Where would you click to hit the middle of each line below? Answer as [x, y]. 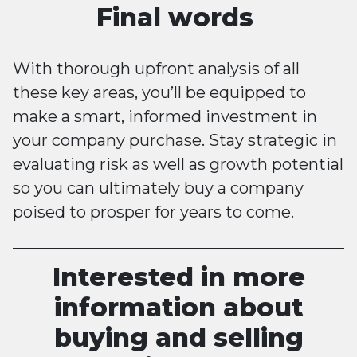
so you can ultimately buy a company [158, 188]
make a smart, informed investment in [165, 117]
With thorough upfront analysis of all [156, 69]
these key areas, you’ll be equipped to [159, 93]
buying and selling [178, 338]
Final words [178, 18]
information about [178, 308]
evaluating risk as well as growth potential [178, 165]
